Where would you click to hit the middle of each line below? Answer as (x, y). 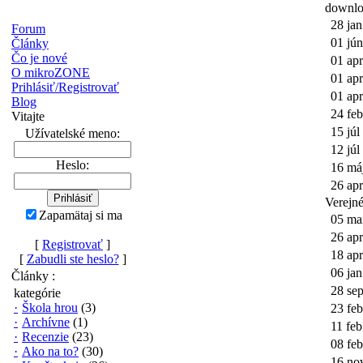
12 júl (345, 149)
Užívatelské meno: (73, 133)
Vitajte (28, 116)
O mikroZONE (51, 73)
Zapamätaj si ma (81, 215)
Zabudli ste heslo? (73, 259)
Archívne (46, 322)
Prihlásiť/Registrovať (65, 87)
